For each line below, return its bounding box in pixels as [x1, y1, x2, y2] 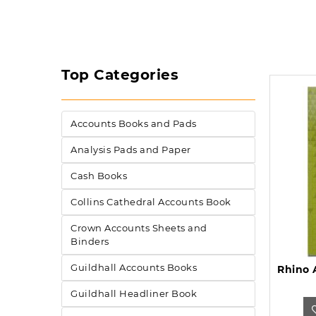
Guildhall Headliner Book [71, 288, 197, 299]
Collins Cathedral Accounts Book [71, 196, 231, 207]
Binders [71, 236, 109, 247]
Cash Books [71, 170, 127, 181]
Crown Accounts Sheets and [71, 222, 207, 233]
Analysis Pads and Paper [71, 144, 191, 155]
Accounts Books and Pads [71, 118, 197, 129]
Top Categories [61, 66, 178, 83]
